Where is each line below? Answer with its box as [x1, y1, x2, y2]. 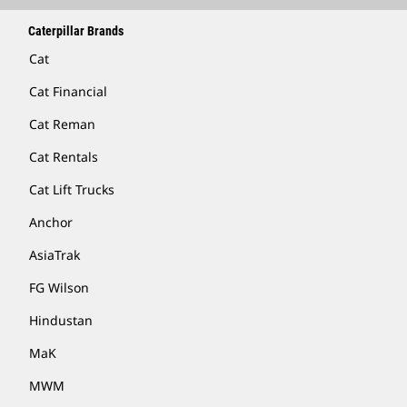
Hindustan [29, 312, 93, 329]
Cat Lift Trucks [29, 181, 114, 198]
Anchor [29, 213, 73, 231]
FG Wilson [29, 279, 89, 296]
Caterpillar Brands [28, 24, 124, 38]
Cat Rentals [29, 148, 98, 165]
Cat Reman [29, 115, 95, 133]
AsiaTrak [29, 246, 80, 263]
